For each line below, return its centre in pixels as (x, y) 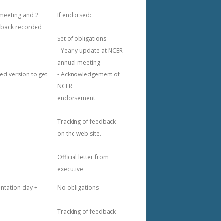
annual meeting (79, 62)
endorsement (76, 98)
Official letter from (83, 157)
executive (70, 169)
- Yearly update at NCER (90, 51)
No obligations (78, 188)
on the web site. (79, 133)
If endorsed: (74, 15)
